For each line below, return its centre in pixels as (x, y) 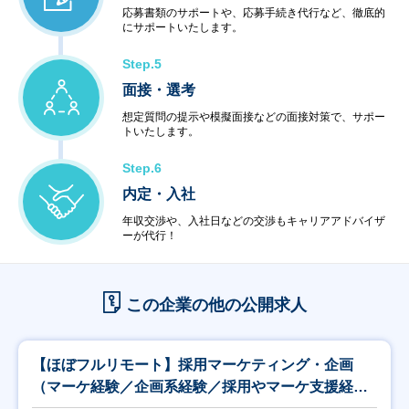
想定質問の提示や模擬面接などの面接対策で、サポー (254, 117)
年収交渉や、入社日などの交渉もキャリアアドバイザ (254, 221)
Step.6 (142, 168)
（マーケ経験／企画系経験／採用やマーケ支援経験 (200, 387)
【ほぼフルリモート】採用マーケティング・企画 (193, 365)
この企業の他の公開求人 (216, 305)
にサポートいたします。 (183, 27)
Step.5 (142, 64)
